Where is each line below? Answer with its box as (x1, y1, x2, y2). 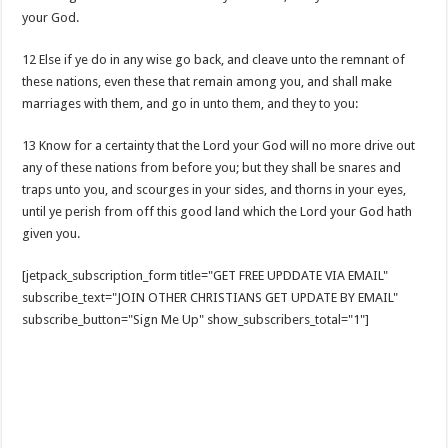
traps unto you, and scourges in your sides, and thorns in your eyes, (22, 182, 407, 197)
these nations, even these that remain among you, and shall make (22, 74, 393, 89)
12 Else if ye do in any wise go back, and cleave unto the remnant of (22, 52, 406, 67)
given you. (22, 226, 81, 241)
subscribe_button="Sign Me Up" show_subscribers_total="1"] (22, 312, 370, 327)
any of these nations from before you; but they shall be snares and (22, 160, 402, 175)
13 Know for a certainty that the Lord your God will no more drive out (22, 138, 416, 153)
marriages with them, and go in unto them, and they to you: (22, 96, 359, 111)
